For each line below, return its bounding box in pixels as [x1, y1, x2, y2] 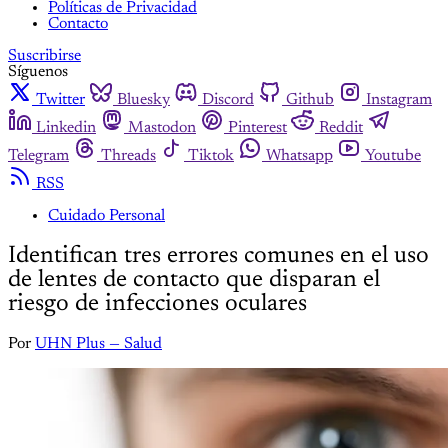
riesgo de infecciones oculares [8, 291, 307, 316]
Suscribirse [8, 47, 81, 64]
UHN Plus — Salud [35, 335, 162, 352]
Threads [101, 147, 156, 164]
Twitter [36, 91, 85, 108]
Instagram [366, 91, 432, 108]
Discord [202, 91, 254, 108]
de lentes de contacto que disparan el [8, 267, 380, 292]
